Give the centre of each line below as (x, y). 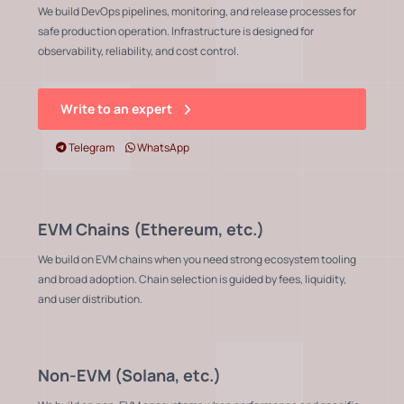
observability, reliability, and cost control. (138, 50)
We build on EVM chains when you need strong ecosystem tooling (197, 259)
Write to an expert (120, 108)
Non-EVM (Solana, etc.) (129, 375)
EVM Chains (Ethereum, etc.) (151, 229)
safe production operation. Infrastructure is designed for (176, 31)
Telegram (91, 147)
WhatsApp (162, 147)
